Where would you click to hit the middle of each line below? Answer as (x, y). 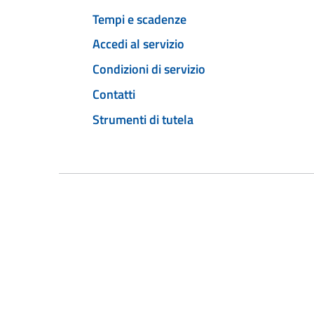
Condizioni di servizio (149, 69)
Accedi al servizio (138, 44)
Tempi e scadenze (139, 19)
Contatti (114, 94)
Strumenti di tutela (143, 119)
